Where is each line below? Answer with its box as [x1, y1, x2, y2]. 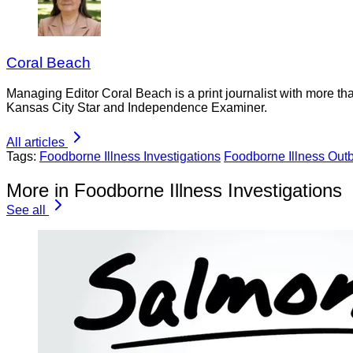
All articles [6, 135, 65, 149]
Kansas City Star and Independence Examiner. [6, 100, 267, 114]
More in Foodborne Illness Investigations [6, 179, 342, 201]
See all [6, 203, 46, 217]
